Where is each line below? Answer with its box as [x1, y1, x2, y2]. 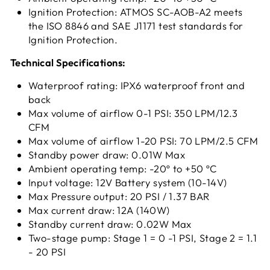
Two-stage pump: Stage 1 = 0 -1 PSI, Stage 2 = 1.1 [28, 231, 257, 244]
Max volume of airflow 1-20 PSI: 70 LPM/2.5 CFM [28, 134, 259, 147]
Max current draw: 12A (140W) [28, 203, 170, 216]
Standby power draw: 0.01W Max [28, 148, 186, 161]
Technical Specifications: [10, 55, 126, 69]
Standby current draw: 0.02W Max [28, 217, 192, 230]
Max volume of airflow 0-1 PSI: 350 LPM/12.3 [28, 106, 238, 119]
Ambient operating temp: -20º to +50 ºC [28, 162, 217, 175]
